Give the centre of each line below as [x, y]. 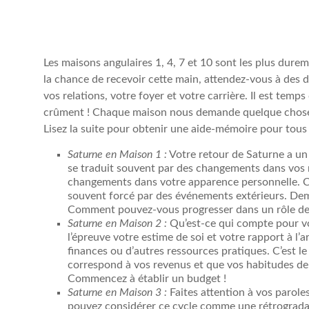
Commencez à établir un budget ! [147, 279]
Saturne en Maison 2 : [119, 224]
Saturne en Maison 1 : [117, 155]
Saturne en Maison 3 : [117, 293]
